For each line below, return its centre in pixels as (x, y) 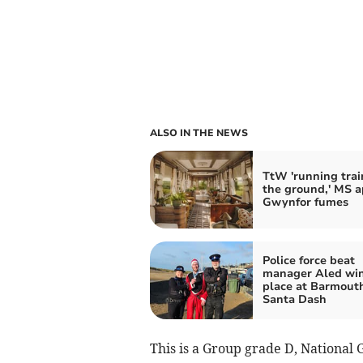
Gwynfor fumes (305, 202)
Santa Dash (294, 299)
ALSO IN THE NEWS (199, 132)
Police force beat (308, 260)
